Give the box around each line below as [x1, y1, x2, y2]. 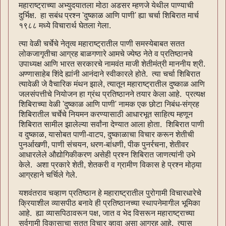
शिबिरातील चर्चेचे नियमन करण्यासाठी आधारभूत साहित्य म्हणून [19, 109, 193, 119]
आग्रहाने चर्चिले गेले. [19, 170, 77, 179]
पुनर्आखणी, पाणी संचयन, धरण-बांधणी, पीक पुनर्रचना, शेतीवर [19, 140, 189, 149]
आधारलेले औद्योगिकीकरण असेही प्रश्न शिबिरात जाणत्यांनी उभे [19, 150, 195, 159]
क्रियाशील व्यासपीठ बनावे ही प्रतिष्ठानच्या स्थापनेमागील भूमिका [19, 198, 200, 207]
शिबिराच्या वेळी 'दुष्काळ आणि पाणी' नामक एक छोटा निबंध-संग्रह [19, 99, 199, 108]
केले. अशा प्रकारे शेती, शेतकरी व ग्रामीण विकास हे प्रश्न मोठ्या [19, 160, 202, 169]
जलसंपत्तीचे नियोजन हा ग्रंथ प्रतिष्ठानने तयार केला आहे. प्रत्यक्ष [19, 89, 205, 98]
